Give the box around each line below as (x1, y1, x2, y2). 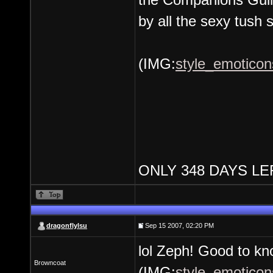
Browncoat (34, 259, 66, 266)
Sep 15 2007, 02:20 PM (143, 222, 214, 229)
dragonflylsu (46, 222, 87, 229)
